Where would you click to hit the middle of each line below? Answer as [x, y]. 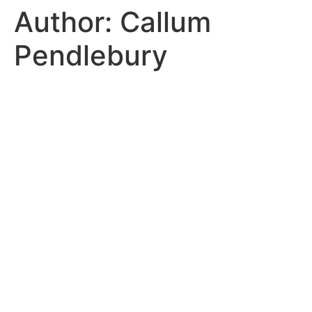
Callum [165, 22]
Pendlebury [91, 55]
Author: [67, 22]
